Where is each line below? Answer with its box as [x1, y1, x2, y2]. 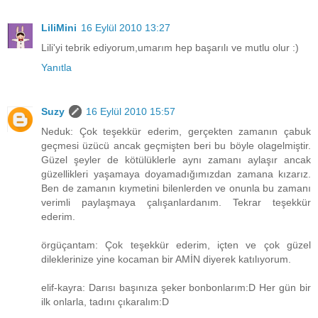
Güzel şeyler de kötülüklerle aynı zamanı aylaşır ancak [41, 154, 311, 166]
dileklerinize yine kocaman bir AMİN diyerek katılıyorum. [41, 253, 291, 265]
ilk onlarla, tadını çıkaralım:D [41, 296, 169, 308]
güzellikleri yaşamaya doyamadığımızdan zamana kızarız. [41, 168, 311, 180]
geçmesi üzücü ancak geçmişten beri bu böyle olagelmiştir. [41, 140, 311, 152]
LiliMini [41, 22, 77, 34]
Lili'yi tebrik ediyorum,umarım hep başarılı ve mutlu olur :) [41, 42, 299, 54]
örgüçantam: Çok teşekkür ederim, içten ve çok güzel [41, 239, 311, 251]
